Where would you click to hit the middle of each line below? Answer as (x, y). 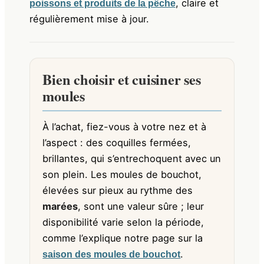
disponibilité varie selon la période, (123, 222)
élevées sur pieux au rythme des (118, 190)
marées (60, 206)
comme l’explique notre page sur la (123, 238)
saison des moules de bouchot (112, 254)
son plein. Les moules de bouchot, (122, 174)
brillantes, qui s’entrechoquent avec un (132, 158)
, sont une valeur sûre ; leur (141, 206)
